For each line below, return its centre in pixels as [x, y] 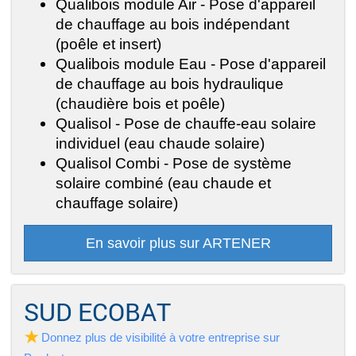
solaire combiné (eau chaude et [163, 183]
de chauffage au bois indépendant [172, 24]
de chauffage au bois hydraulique [170, 84]
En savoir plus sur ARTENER [178, 244]
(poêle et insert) [108, 44]
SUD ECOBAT [97, 312]
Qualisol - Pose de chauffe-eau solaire [186, 124]
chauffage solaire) [117, 203]
